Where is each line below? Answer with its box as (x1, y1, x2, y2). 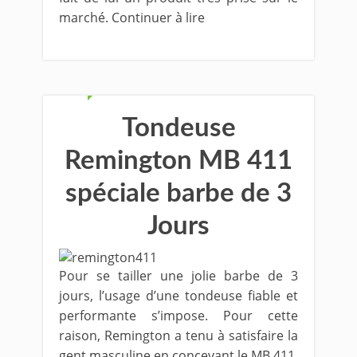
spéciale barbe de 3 (65, 180, 292, 206)
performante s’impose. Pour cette (59, 307, 298, 324)
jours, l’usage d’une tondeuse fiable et (59, 287, 298, 304)
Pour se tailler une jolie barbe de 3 (59, 267, 298, 284)
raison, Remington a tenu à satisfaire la (59, 327, 298, 344)
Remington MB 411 (65, 147, 292, 174)
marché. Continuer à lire (59, 9, 205, 26)
